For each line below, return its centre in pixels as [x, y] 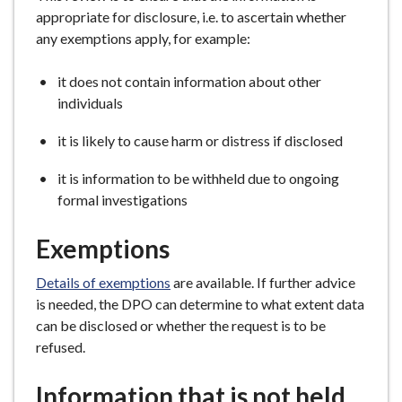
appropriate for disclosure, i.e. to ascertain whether [191, 17]
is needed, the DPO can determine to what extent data [200, 304]
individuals [90, 103]
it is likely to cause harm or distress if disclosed [200, 140]
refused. [61, 347]
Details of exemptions [103, 282]
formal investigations [122, 200]
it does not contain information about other [189, 81]
